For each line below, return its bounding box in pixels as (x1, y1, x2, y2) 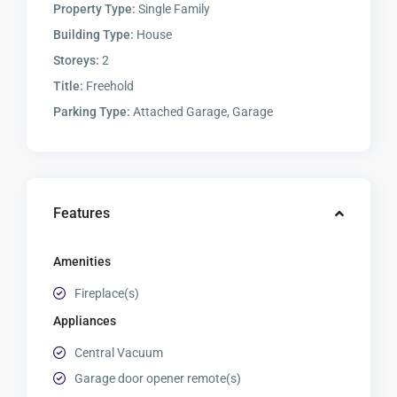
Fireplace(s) (74, 286, 140, 301)
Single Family (136, 2, 211, 17)
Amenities (53, 254, 112, 269)
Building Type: (53, 27, 135, 43)
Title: (53, 79, 84, 94)
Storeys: (53, 53, 100, 68)
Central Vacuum (74, 346, 164, 361)
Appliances (53, 314, 117, 329)
